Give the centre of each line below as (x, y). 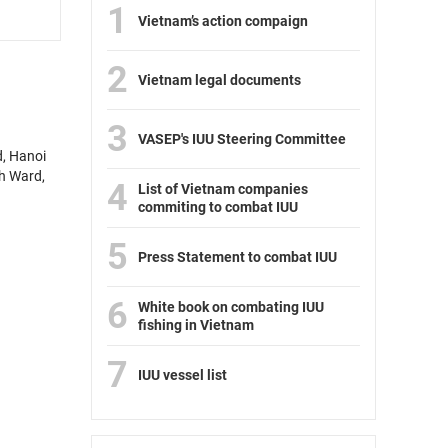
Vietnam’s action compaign (223, 21)
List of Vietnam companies (223, 189)
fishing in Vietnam (196, 325)
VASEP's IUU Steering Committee (242, 139)
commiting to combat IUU (218, 207)
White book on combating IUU (231, 307)
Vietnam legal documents (219, 80)
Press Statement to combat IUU (237, 257)
